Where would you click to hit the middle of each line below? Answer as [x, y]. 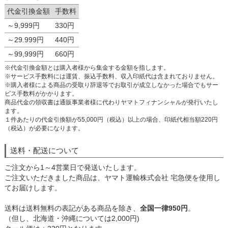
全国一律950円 [164, 208]
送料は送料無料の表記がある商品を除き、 [72, 208]
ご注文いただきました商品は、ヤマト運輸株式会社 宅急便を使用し [112, 178]
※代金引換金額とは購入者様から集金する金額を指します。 [87, 68]
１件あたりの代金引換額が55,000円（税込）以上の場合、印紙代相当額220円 [111, 120]
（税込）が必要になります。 [44, 129]
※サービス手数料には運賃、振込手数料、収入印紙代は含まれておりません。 [111, 77]
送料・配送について [44, 150]
